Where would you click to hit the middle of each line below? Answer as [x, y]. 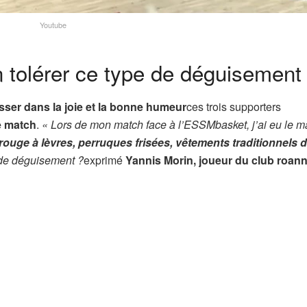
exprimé [105, 160]
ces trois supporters [234, 107]
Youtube [53, 24]
